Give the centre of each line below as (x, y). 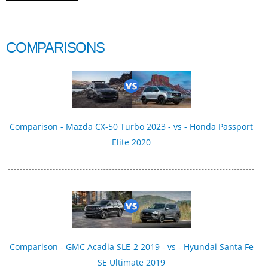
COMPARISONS (55, 48)
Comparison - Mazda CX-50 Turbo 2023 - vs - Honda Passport (132, 126)
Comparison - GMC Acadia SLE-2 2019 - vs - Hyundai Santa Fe (131, 246)
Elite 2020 (132, 142)
